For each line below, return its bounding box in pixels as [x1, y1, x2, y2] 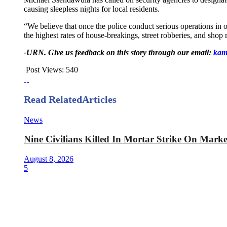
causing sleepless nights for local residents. [24, 4, 160, 13]
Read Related [24, 93, 82, 105]
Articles [82, 93, 117, 105]
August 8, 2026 [24, 155, 73, 164]
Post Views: [26, 65, 64, 74]
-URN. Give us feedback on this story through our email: [24, 48, 213, 57]
